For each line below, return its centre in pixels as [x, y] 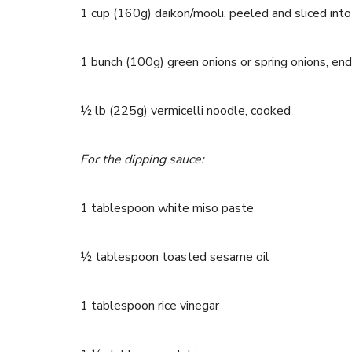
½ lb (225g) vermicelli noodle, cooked [185, 111]
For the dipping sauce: [144, 159]
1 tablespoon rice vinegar [151, 306]
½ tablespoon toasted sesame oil [175, 257]
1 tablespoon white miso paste [167, 208]
